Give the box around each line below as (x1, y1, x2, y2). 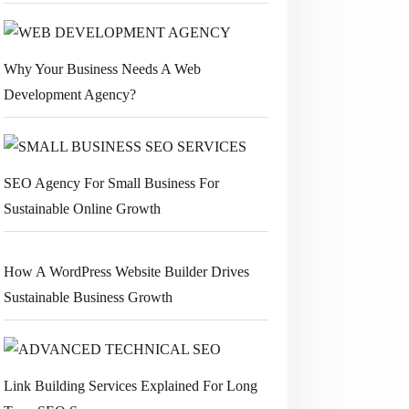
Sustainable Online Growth (3, 200, 161, 216)
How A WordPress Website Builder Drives (3, 263, 249, 279)
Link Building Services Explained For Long (3, 377, 257, 393)
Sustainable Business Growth (3, 288, 173, 305)
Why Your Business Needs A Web (3, 61, 201, 78)
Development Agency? (3, 87, 136, 103)
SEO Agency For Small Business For (3, 174, 219, 191)
